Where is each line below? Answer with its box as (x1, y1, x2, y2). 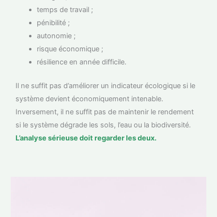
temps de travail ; (37, 5, 93, 14)
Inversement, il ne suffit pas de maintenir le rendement (15, 107, 194, 116)
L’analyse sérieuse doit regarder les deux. (15, 133, 157, 142)
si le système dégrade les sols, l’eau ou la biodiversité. (15, 120, 191, 129)
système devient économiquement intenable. (15, 94, 164, 103)
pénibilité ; (37, 18, 70, 27)
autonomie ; (37, 31, 76, 40)
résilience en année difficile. (37, 57, 127, 66)
